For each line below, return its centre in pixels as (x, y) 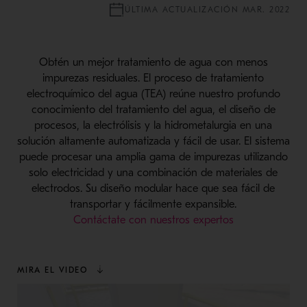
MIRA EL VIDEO (54, 270)
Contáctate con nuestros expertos (153, 220)
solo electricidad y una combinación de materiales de (153, 172)
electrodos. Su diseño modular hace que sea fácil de (153, 188)
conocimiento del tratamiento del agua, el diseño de (153, 109)
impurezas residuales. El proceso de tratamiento (153, 78)
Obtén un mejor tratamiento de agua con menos (153, 62)
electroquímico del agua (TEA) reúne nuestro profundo (153, 94)
